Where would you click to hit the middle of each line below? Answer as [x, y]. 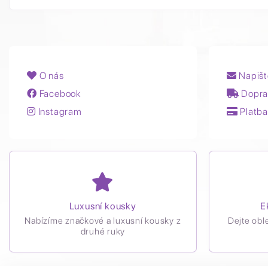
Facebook [59, 94]
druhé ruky [103, 232]
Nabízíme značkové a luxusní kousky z [103, 221]
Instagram [59, 112]
